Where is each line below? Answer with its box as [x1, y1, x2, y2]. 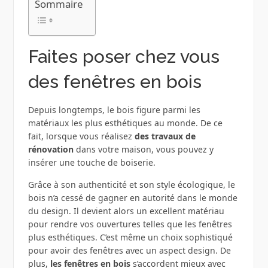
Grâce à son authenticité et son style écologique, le [28, 179, 235, 191]
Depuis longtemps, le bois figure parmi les [28, 104, 200, 116]
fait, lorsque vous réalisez [28, 130, 135, 142]
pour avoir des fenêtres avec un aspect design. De [28, 245, 231, 257]
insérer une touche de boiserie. [28, 157, 156, 169]
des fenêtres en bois [28, 71, 202, 93]
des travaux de [134, 130, 196, 142]
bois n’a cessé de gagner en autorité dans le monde [28, 192, 237, 204]
